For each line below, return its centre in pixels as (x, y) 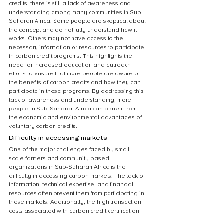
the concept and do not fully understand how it (73, 30)
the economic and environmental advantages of (76, 118)
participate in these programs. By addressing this (77, 91)
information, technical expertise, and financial (72, 185)
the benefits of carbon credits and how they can (75, 82)
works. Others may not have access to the (67, 39)
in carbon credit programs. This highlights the (71, 56)
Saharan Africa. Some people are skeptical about (78, 21)
